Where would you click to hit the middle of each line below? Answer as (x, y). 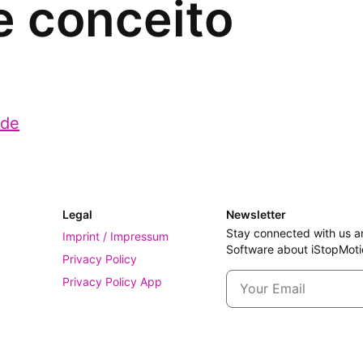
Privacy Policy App (113, 281)
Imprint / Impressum (116, 236)
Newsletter (256, 214)
